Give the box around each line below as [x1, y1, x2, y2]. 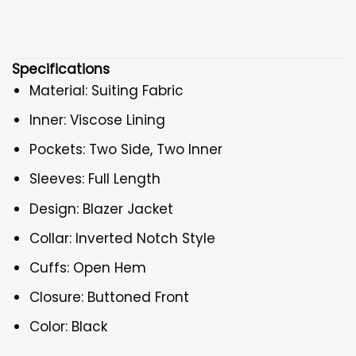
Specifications [12, 59, 110, 79]
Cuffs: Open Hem [29, 257, 147, 277]
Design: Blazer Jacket [29, 199, 174, 219]
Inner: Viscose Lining [29, 110, 166, 130]
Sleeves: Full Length [29, 169, 161, 189]
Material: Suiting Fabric [29, 80, 184, 100]
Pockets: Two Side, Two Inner [29, 140, 223, 160]
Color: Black [29, 317, 108, 337]
